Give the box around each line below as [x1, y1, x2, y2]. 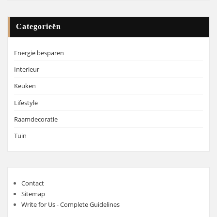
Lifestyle [14, 98, 38, 107]
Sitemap [21, 189, 45, 198]
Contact [21, 178, 44, 187]
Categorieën [16, 22, 62, 31]
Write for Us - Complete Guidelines [21, 200, 120, 209]
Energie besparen [14, 48, 64, 57]
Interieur [14, 64, 39, 74]
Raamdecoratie [14, 115, 58, 124]
